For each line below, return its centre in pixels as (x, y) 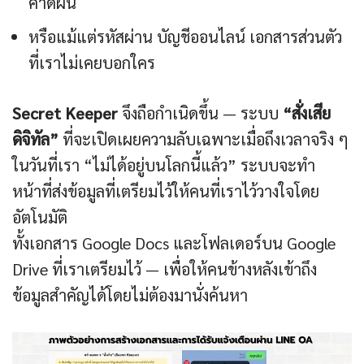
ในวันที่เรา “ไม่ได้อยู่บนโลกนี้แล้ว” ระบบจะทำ (164, 165)
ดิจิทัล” (35, 139)
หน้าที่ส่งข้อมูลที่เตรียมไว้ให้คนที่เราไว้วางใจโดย (166, 191)
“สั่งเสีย (307, 113)
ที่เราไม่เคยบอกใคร (92, 63)
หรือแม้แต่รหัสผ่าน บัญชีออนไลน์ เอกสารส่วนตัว (185, 37)
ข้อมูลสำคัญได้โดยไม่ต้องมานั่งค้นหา (130, 295)
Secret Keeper (65, 113)
